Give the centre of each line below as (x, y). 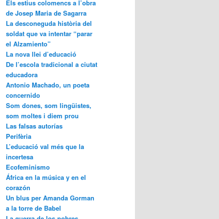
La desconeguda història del (49, 23)
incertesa (20, 157)
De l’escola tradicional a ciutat (52, 65)
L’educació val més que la (45, 147)
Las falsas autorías (34, 126)
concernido (23, 95)
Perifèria (19, 136)
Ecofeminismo (28, 167)
